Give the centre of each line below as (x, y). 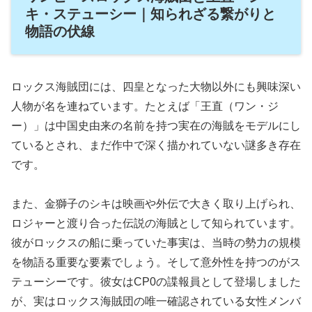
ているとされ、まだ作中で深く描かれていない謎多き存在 (156, 145)
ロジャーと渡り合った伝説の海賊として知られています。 (156, 224)
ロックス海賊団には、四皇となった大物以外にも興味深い (156, 86)
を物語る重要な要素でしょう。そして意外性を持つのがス (156, 263)
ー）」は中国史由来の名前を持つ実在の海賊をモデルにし (156, 125)
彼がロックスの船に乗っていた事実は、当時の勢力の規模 (156, 243)
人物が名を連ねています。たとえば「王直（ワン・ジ (145, 106)
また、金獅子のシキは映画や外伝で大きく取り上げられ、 (156, 204)
